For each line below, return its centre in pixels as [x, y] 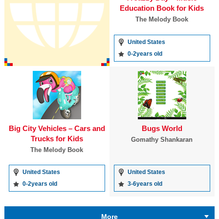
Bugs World [162, 128]
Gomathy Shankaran [162, 139]
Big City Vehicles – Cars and [57, 128]
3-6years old [145, 184]
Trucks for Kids [57, 138]
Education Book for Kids [162, 8]
